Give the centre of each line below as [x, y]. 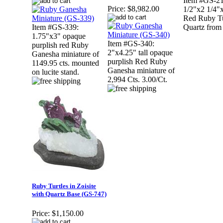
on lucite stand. [56, 72]
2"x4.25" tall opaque [140, 53]
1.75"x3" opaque [59, 36]
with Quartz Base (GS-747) [69, 194]
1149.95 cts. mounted [65, 63]
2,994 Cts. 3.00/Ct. [137, 80]
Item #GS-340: [131, 44]
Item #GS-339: [55, 27]
